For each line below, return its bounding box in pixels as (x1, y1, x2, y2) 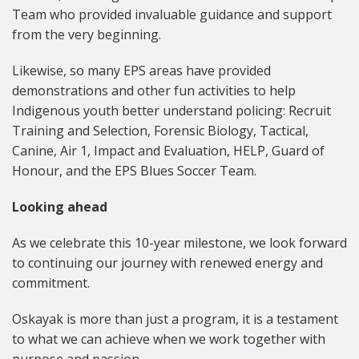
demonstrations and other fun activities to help (12, 81, 296, 99)
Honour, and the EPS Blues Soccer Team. (12, 161, 256, 179)
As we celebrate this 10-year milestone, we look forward (12, 233, 347, 252)
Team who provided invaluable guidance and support (12, 5, 332, 23)
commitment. (12, 273, 90, 292)
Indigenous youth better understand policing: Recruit (12, 101, 331, 119)
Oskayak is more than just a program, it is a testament (12, 309, 338, 328)
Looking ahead (12, 197, 107, 216)
